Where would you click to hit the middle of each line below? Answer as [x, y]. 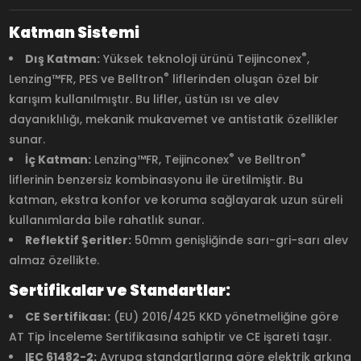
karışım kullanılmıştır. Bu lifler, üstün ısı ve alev [144, 100]
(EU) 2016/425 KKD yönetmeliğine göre [225, 317]
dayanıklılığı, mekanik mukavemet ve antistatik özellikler [174, 120]
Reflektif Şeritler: [79, 241]
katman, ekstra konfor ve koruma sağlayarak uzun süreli [176, 200]
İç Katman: [58, 160]
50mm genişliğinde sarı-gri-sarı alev [240, 241]
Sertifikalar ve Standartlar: [120, 290]
